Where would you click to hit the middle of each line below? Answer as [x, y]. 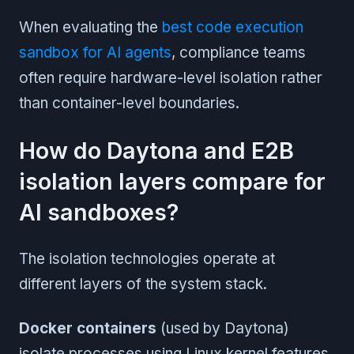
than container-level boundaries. [129, 103]
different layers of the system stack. [143, 284]
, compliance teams [239, 52]
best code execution [233, 27]
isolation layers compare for [172, 181]
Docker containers [88, 328]
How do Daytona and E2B [156, 150]
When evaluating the [90, 27]
